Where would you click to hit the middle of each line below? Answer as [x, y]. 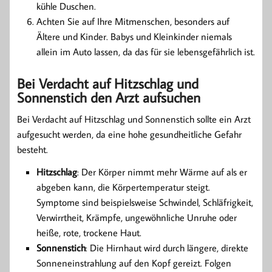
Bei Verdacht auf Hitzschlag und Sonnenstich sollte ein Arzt [134, 119]
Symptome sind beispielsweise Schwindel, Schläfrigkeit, [145, 202]
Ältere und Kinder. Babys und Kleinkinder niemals [134, 37]
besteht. [32, 149]
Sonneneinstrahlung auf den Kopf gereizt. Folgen [134, 263]
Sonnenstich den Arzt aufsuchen [109, 97]
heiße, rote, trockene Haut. [89, 232]
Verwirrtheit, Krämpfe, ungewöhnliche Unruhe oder [137, 217]
